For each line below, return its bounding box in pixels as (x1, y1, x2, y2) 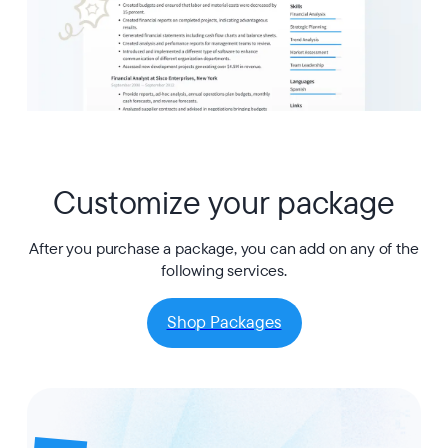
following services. (161, 260, 287, 283)
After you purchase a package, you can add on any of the (29, 238, 419, 261)
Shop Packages (166, 311, 282, 335)
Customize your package (53, 182, 395, 226)
